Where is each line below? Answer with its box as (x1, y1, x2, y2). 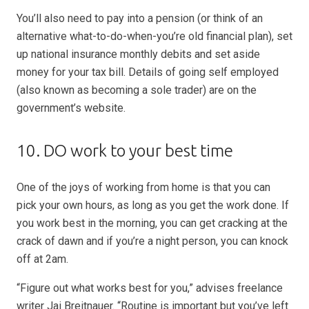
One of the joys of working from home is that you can (17, 181, 270, 194)
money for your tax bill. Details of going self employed (17, 66, 279, 79)
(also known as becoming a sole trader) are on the (17, 83, 257, 97)
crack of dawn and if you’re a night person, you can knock (17, 235, 288, 248)
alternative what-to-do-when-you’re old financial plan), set (17, 30, 292, 43)
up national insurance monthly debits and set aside (17, 48, 260, 61)
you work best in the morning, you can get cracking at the (17, 217, 288, 230)
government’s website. (17, 101, 126, 114)
